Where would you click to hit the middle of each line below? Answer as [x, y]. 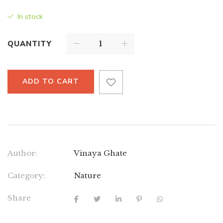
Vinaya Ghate [100, 153]
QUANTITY [30, 44]
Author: [22, 153]
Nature [88, 175]
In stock [30, 16]
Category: [26, 175]
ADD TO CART [51, 81]
